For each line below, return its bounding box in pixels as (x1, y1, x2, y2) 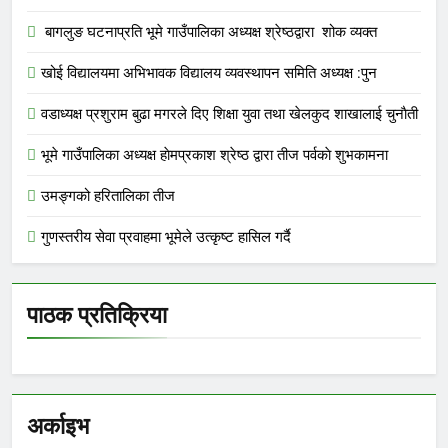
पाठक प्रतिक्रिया (27, 300, 167, 329)
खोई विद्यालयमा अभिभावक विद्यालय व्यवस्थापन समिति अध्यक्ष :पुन (41, 63, 377, 82)
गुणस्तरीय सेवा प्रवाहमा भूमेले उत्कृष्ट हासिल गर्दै (41, 227, 291, 246)
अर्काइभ (27, 411, 89, 440)
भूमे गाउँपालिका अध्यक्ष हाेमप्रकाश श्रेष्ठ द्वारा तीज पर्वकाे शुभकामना (41, 145, 388, 164)
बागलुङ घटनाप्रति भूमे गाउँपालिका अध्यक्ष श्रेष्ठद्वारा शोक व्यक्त (41, 22, 377, 41)
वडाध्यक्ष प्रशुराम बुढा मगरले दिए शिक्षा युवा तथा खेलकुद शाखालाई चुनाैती (41, 104, 418, 123)
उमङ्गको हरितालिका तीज (41, 186, 175, 205)
